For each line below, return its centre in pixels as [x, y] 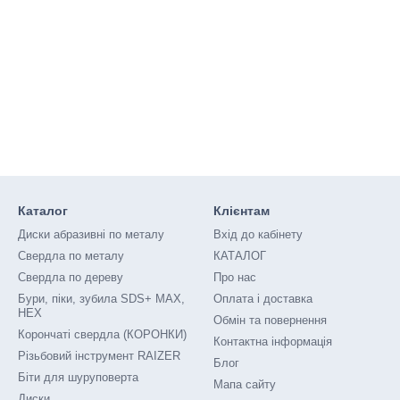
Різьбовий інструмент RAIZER [99, 356]
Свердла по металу [71, 256]
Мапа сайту [245, 384]
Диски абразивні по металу [91, 234]
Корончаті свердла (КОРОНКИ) [102, 334]
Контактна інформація [273, 342]
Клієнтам [242, 211]
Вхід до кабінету [258, 234]
